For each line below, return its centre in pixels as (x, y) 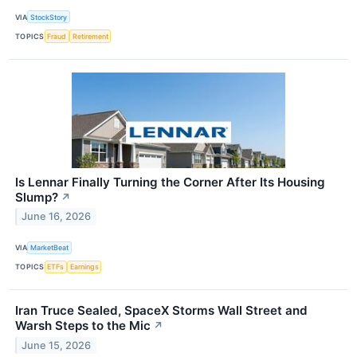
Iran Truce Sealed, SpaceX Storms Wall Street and (161, 310)
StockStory (49, 17)
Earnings (84, 267)
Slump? (37, 197)
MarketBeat (50, 248)
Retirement (90, 36)
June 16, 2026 (57, 217)
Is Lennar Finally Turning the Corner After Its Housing (170, 182)
